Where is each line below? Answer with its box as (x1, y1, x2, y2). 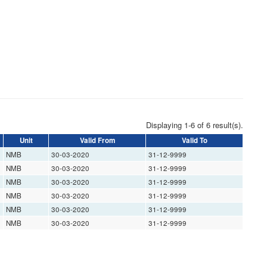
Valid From (79, 135, 115, 146)
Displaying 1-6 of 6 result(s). (146, 119, 243, 131)
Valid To (181, 135, 207, 146)
